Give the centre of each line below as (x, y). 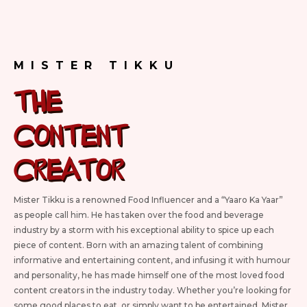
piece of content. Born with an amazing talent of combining (138, 245)
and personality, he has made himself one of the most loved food (149, 275)
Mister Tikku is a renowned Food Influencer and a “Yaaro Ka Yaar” (148, 199)
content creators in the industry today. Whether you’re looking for (152, 290)
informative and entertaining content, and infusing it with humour (152, 260)
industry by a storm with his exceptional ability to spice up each (144, 230)
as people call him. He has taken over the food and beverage (139, 214)
